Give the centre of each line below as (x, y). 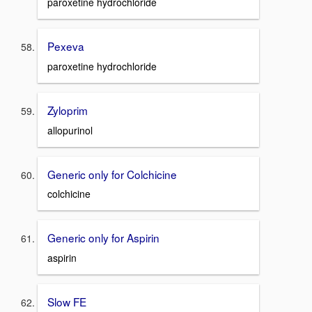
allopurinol (70, 130)
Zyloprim (68, 110)
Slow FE (67, 301)
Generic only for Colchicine (112, 174)
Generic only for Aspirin (103, 238)
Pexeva (66, 46)
